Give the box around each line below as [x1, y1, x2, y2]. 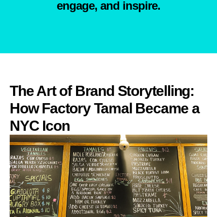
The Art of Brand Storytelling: [10, 83, 194, 99]
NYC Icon [10, 118, 70, 134]
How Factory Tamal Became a [10, 100, 200, 116]
